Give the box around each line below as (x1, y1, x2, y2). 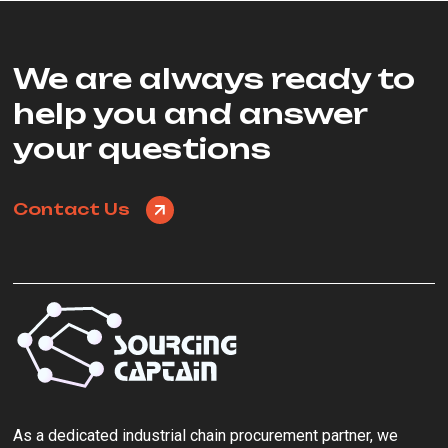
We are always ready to (13, 61, 416, 97)
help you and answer (13, 96, 368, 132)
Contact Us (13, 198, 135, 219)
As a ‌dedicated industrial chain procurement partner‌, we (13, 426, 399, 446)
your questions (13, 131, 272, 167)
